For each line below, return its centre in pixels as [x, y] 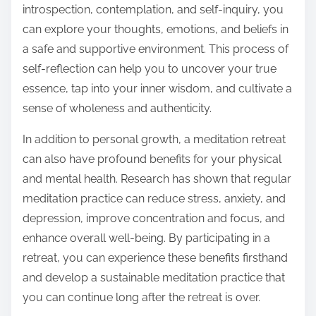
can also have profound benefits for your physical [152, 159]
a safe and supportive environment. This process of [156, 49]
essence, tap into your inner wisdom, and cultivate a [157, 89]
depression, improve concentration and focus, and [154, 219]
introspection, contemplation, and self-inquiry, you [153, 10]
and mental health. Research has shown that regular [157, 179]
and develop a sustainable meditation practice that [154, 278]
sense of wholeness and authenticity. [117, 109]
